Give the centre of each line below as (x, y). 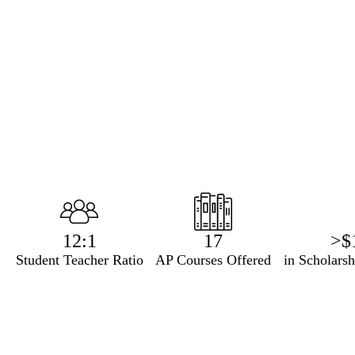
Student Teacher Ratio (79, 260)
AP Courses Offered (214, 260)
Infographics (60, 202)
